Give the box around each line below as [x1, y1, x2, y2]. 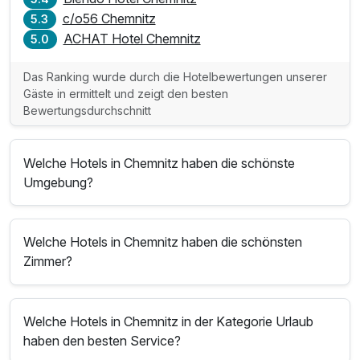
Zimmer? [23, 253, 73, 270]
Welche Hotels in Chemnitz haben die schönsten [23, 234, 303, 251]
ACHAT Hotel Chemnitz [63, 30, 201, 47]
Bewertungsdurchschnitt [23, 103, 152, 117]
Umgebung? [23, 174, 94, 190]
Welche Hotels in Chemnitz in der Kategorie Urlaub [23, 313, 314, 329]
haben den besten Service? [23, 332, 182, 349]
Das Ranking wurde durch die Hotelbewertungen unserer [23, 69, 328, 84]
